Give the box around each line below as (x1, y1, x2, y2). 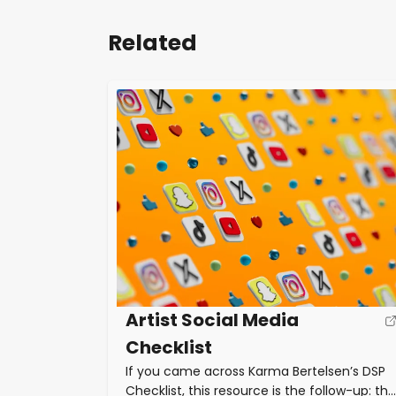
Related (108, 27, 197, 58)
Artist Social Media (126, 308, 299, 333)
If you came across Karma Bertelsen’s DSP (126, 362, 385, 381)
